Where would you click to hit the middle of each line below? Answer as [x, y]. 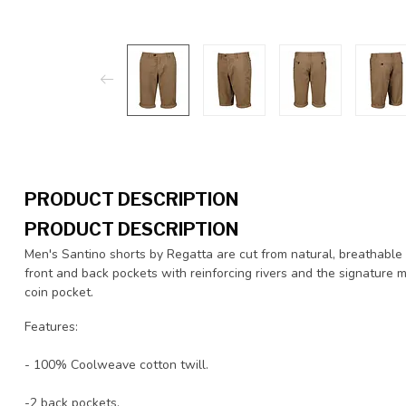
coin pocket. [59, 292]
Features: [51, 326]
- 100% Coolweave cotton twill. [116, 364]
